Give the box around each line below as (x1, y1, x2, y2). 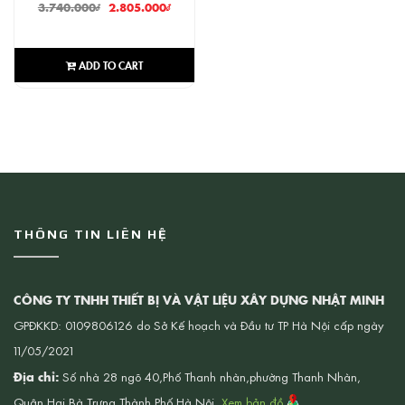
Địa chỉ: (14, 368, 59, 385)
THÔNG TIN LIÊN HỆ (14, 227, 168, 242)
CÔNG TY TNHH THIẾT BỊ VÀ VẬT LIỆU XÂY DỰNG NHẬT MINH (14, 291, 384, 308)
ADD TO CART (75, 56, 143, 72)
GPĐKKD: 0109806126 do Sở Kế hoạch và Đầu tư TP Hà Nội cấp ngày (14, 316, 383, 334)
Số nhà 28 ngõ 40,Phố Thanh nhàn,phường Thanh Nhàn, (59, 368, 361, 386)
